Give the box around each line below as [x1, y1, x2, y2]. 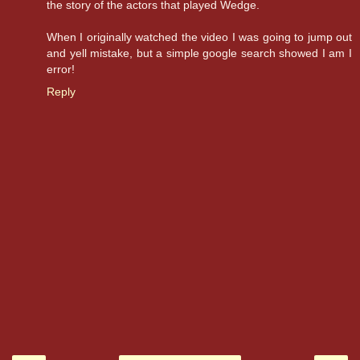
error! [47, 63, 75, 76]
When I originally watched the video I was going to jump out [47, 31, 352, 44]
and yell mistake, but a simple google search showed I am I [47, 47, 352, 60]
